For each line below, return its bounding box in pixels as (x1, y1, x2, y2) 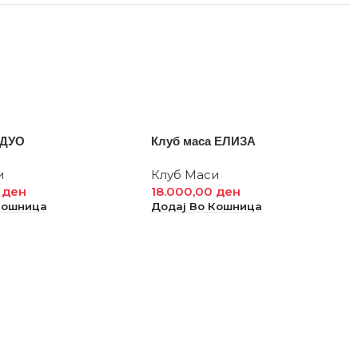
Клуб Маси (151, 166, 220, 182)
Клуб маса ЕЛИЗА (151, 133, 257, 149)
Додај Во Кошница (151, 199, 263, 213)
